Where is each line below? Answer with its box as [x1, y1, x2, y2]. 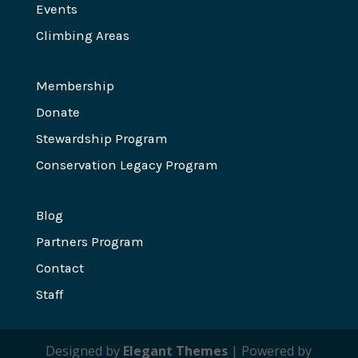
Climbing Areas [35, 28, 129, 44]
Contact [35, 261, 84, 276]
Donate [35, 105, 80, 121]
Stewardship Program [35, 131, 167, 147]
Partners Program [35, 234, 143, 250]
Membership [35, 78, 114, 94]
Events [35, 2, 78, 18]
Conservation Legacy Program [35, 157, 217, 173]
